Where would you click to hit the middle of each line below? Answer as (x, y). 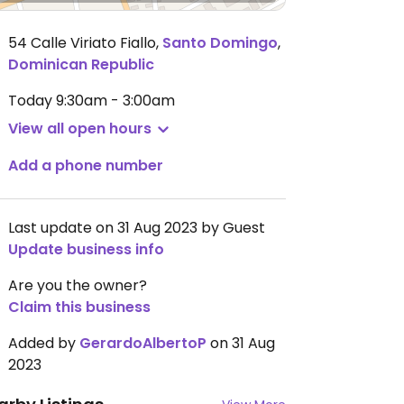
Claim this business (79, 307)
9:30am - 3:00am (115, 101)
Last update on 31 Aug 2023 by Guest (137, 228)
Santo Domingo (220, 43)
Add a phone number (86, 165)
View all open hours (80, 129)
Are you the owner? (78, 285)
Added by (44, 343)
